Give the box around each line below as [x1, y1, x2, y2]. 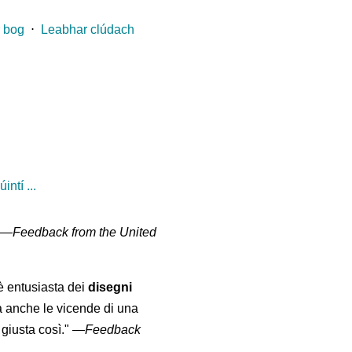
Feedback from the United [13, 225, 157, 240]
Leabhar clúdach [41, 23, 135, 37]
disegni [88, 280, 133, 295]
